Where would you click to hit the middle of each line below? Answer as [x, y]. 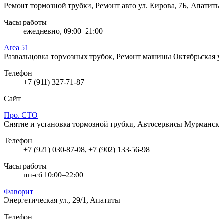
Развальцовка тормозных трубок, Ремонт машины [88, 56]
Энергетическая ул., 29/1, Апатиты [62, 200]
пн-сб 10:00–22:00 [53, 175]
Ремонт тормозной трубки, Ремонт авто [71, 5]
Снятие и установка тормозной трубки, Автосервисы [94, 124]
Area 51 [16, 47]
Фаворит [19, 191]
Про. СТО [21, 115]
